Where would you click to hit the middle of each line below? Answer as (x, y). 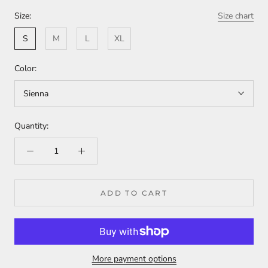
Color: (25, 68)
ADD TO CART (134, 193)
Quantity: (31, 126)
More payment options (134, 258)
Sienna (36, 93)
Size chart (236, 16)
